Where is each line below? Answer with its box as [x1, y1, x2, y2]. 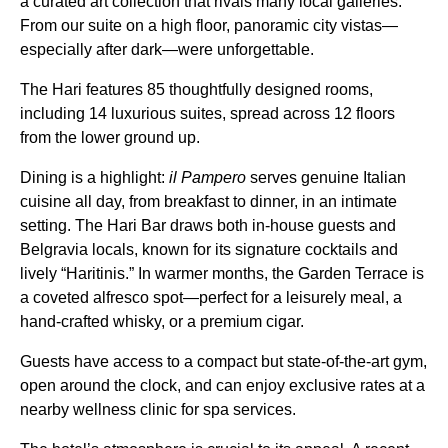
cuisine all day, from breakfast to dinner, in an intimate [20, 193, 397, 210]
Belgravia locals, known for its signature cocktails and [20, 241, 398, 258]
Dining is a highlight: [20, 169, 169, 186]
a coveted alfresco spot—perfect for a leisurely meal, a [20, 289, 402, 306]
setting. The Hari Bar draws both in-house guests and [20, 217, 396, 234]
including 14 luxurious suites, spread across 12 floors [20, 105, 395, 122]
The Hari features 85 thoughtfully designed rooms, [20, 81, 373, 98]
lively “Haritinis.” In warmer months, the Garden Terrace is [20, 265, 424, 282]
